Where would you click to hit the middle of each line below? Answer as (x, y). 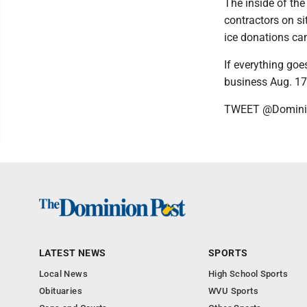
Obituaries (61, 291)
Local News (63, 274)
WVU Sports (233, 291)
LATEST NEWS (73, 253)
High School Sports (248, 274)
